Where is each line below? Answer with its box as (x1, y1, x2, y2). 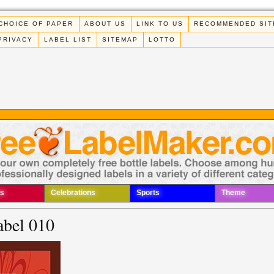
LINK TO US (136, 20, 183, 28)
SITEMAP (102, 35, 138, 43)
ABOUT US (84, 20, 126, 28)
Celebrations (51, 188, 95, 198)
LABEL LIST (43, 35, 92, 43)
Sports (136, 188, 160, 198)
